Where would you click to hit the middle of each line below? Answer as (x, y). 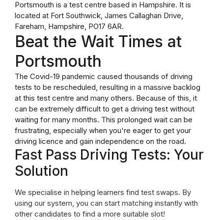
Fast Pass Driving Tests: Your (109, 155)
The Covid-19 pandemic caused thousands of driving (104, 76)
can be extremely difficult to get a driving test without (105, 109)
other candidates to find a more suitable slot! (90, 214)
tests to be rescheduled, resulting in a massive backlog (108, 87)
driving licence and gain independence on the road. (100, 141)
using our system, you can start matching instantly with (106, 203)
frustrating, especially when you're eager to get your (103, 130)
